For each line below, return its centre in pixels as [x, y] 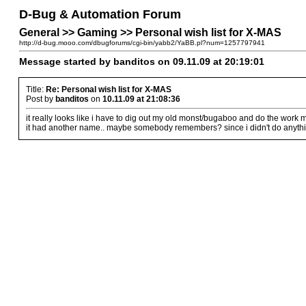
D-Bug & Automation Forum [100, 14]
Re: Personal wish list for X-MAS [109, 89]
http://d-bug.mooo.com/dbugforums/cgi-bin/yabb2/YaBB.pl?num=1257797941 [142, 43]
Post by [41, 99]
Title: [36, 89]
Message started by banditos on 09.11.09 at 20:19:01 [142, 61]
